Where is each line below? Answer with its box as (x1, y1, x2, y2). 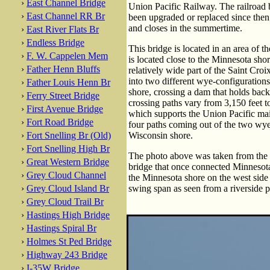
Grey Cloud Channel (27, 170, 106, 180)
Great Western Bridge (27, 157, 109, 167)
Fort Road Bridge (27, 117, 93, 127)
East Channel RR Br (27, 11, 105, 21)
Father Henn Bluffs (27, 64, 100, 74)
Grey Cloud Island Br (27, 183, 109, 193)
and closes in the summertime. (128, 23, 242, 33)
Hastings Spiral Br (27, 223, 96, 233)
